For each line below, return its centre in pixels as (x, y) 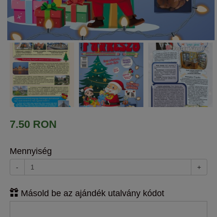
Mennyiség (31, 151)
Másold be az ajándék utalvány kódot (91, 193)
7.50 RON (33, 124)
